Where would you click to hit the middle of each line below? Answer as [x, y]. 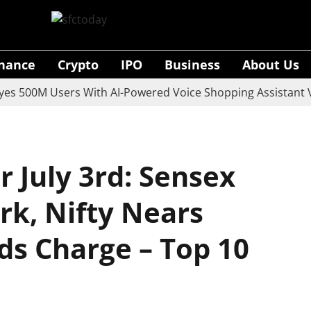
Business [192, 64]
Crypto [78, 64]
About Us [271, 64]
